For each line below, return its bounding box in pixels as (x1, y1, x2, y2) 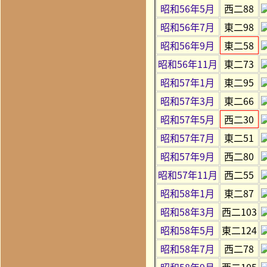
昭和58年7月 (160, 241, 215, 256)
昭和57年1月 (160, 74, 215, 89)
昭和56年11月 (157, 56, 218, 71)
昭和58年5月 (160, 222, 215, 237)
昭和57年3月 (160, 93, 215, 108)
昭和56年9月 (160, 38, 215, 52)
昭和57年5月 (160, 111, 215, 126)
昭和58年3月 (160, 204, 215, 219)
